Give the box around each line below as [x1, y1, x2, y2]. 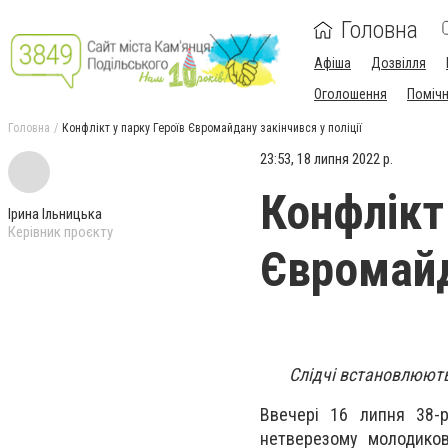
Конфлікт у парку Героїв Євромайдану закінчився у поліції [62, 121, 362, 135]
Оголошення [314, 86, 387, 102]
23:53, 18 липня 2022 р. [260, 150, 393, 168]
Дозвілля [371, 55, 426, 71]
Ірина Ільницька [8, 205, 102, 223]
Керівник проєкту [8, 223, 113, 241]
